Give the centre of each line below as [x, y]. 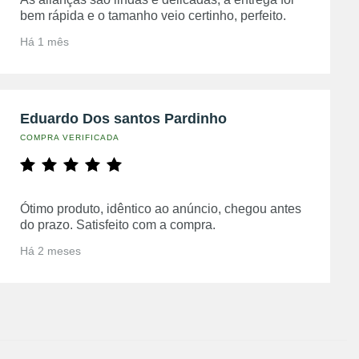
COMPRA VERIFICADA [69, 137]
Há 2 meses [50, 251]
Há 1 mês [44, 42]
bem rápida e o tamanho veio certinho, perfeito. [153, 16]
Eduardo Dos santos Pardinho [123, 119]
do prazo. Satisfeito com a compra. [117, 225]
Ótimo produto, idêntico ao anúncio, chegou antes [160, 209]
